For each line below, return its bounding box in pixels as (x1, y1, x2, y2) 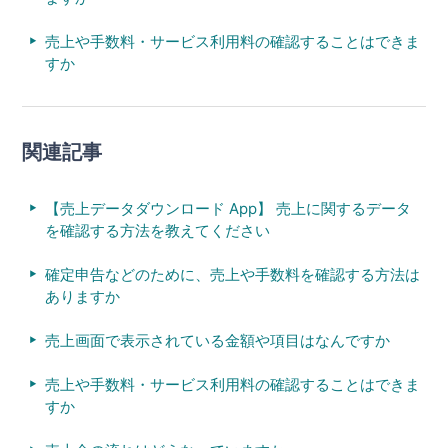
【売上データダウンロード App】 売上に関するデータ (44, 198, 411, 218)
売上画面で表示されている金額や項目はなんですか (44, 330, 390, 350)
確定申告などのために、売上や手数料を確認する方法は (44, 264, 420, 284)
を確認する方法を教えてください (44, 220, 270, 240)
